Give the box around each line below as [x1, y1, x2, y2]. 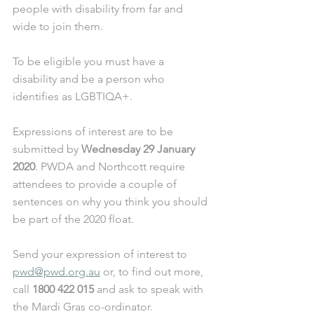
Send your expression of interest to [13, 247, 190, 261]
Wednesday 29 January [81, 142, 198, 156]
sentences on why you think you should [13, 194, 210, 208]
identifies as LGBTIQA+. [13, 89, 135, 103]
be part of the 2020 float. [13, 212, 137, 226]
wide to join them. [13, 19, 106, 33]
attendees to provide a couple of [13, 177, 179, 191]
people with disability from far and [13, 1, 186, 15]
